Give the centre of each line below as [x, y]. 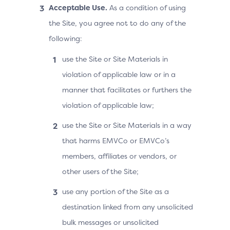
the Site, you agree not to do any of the [117, 23]
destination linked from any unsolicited [128, 207]
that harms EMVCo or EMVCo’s [116, 140]
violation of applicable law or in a [119, 74]
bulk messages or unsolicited [110, 222]
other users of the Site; [100, 171]
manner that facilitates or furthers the [127, 90]
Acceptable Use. [78, 7]
